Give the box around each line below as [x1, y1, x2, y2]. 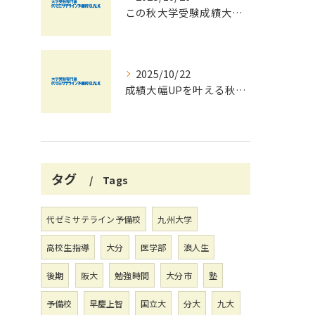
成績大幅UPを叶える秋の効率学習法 [236, 82, 247, 98]
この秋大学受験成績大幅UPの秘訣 [232, 5, 243, 20]
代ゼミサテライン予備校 [46, 213, 141, 226]
